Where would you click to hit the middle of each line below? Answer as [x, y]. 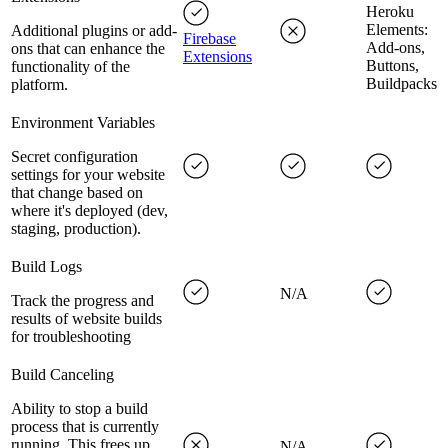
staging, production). [76, 229]
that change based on [77, 193]
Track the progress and [82, 301]
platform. [39, 85]
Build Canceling [62, 375]
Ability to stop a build [79, 409]
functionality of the [70, 67]
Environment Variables [83, 123]
